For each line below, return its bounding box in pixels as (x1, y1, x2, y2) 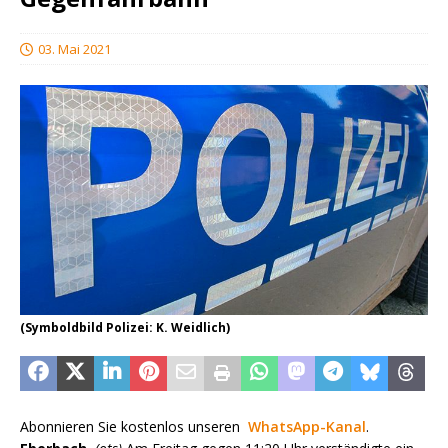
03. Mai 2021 (38, 40, 111, 59)
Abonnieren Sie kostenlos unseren (20, 416, 248, 436)
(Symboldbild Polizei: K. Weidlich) (20, 318, 230, 336)
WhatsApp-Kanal (248, 416, 366, 436)
